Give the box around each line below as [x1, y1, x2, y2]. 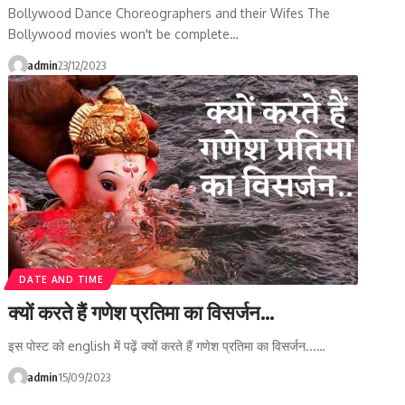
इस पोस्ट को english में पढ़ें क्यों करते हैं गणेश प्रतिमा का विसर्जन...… [8, 337, 326, 353]
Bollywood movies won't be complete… [8, 25, 240, 42]
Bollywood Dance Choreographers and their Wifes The [8, 5, 331, 21]
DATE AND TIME [19, 273, 104, 285]
